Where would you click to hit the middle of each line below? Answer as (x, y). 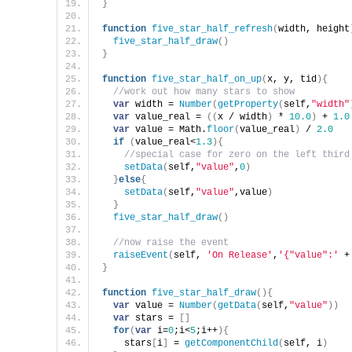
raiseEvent (141, 255)
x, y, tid (292, 79)
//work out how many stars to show (204, 92)
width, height (314, 29)
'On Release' (240, 255)
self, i (303, 343)
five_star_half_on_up (207, 79)
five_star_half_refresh (212, 29)
